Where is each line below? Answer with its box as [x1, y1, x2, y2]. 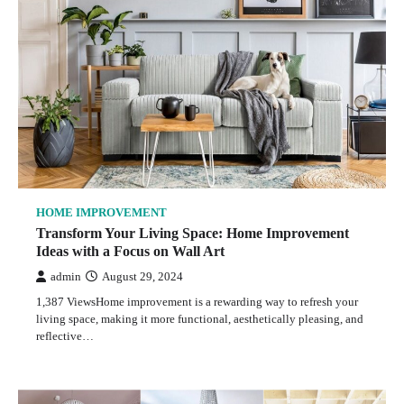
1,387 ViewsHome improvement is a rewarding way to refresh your [36, 294, 358, 308]
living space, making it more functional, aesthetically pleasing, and [36, 311, 363, 326]
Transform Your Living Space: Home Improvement [36, 225, 349, 241]
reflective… [36, 328, 94, 343]
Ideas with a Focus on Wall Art [36, 243, 225, 259]
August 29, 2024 [102, 270, 183, 283]
